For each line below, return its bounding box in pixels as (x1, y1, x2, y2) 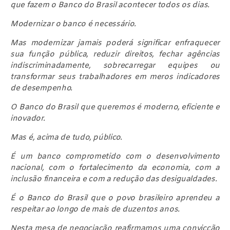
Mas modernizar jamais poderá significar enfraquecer (10, 37, 220, 48)
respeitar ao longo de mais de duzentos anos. (10, 204, 180, 215)
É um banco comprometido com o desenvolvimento (10, 151, 220, 162)
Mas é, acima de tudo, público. (10, 132, 122, 143)
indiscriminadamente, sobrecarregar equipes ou (10, 60, 220, 71)
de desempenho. (10, 83, 73, 93)
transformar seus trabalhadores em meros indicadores (10, 71, 220, 82)
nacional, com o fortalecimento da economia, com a (10, 162, 220, 173)
